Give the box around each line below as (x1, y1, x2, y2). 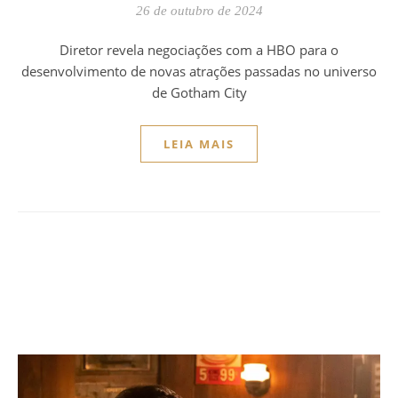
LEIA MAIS (163, 135, 235, 152)
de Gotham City (151, 83, 247, 101)
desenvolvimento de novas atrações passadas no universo (21, 61, 377, 80)
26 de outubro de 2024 (135, 3, 263, 18)
